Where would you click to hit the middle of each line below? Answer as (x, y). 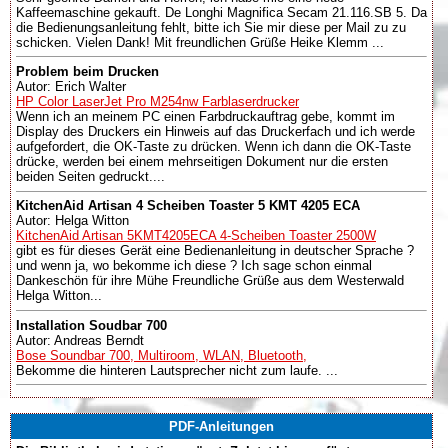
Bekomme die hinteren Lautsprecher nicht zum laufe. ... (177, 370)
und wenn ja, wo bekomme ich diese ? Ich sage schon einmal (194, 266)
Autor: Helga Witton (72, 221)
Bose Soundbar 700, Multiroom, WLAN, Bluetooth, (161, 355)
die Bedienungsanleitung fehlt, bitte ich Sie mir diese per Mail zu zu (211, 27)
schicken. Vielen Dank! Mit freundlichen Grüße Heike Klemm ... (200, 42)
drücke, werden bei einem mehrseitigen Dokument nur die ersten (202, 161)
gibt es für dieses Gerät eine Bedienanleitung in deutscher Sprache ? (215, 251)
